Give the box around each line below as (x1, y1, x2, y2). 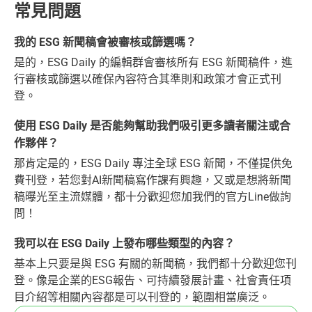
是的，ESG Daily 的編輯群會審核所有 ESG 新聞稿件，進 (14, 56, 292, 70)
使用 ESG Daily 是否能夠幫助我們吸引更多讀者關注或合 (14, 119, 290, 133)
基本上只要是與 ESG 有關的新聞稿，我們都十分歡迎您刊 (14, 257, 297, 271)
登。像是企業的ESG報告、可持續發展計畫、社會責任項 (14, 274, 291, 288)
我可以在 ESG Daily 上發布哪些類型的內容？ (14, 237, 235, 251)
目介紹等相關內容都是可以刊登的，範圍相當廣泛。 (14, 290, 270, 304)
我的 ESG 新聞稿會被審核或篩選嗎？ (14, 36, 196, 49)
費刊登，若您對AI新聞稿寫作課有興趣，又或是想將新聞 (14, 173, 291, 187)
